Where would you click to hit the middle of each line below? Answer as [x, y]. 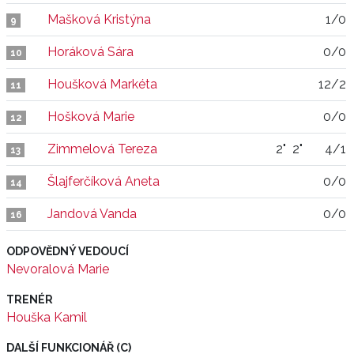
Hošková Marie [91, 117]
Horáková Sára [90, 52]
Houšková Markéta [102, 84]
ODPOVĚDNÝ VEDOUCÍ [68, 251]
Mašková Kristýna [99, 19]
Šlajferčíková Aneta [104, 181]
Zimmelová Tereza [102, 149]
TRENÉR [30, 299]
